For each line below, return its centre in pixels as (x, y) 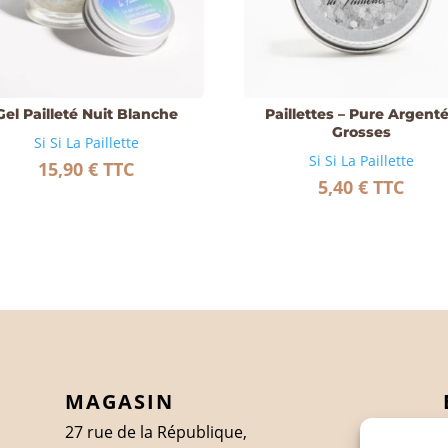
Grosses (361, 132)
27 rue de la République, (155, 432)
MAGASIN (119, 402)
